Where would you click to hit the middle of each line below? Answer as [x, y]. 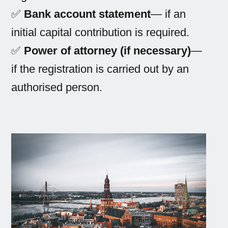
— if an [168, 14]
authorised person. [57, 87]
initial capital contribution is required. [101, 32]
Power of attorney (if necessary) [108, 50]
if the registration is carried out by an [100, 69]
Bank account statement [88, 14]
